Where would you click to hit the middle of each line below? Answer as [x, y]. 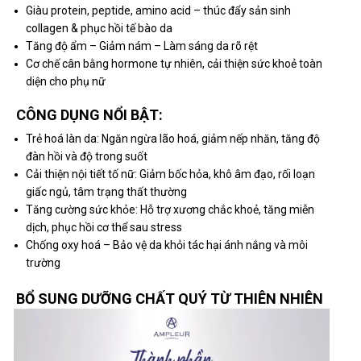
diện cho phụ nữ [65, 81]
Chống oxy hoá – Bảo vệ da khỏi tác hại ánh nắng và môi [166, 245]
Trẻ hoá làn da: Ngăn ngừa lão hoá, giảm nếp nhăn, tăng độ [172, 138]
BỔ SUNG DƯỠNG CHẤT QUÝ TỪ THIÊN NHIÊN [169, 299]
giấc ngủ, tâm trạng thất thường [106, 191]
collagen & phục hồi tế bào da [99, 28]
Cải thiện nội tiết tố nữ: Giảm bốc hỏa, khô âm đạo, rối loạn [170, 174]
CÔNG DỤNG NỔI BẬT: [89, 115]
